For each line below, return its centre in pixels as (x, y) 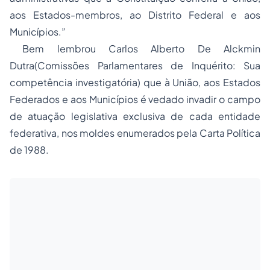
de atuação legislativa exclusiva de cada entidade (135, 116)
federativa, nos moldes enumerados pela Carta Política (135, 133)
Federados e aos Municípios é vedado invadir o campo (135, 99)
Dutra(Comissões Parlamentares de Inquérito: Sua (135, 65)
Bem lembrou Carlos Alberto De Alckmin (135, 49)
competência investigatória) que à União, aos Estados (135, 82)
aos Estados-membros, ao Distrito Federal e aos (135, 15)
